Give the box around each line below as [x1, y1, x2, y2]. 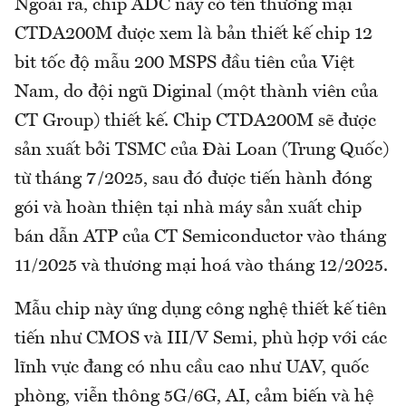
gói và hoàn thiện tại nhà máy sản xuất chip [14, 199, 362, 218]
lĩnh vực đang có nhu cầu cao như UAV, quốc [14, 359, 369, 378]
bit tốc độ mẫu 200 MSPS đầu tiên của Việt [14, 54, 354, 73]
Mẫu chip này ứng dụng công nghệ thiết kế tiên [14, 301, 387, 320]
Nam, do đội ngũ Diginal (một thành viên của [14, 83, 378, 102]
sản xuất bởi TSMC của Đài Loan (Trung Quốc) [14, 141, 389, 160]
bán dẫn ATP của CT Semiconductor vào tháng [14, 228, 386, 247]
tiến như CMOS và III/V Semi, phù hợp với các [14, 330, 387, 349]
